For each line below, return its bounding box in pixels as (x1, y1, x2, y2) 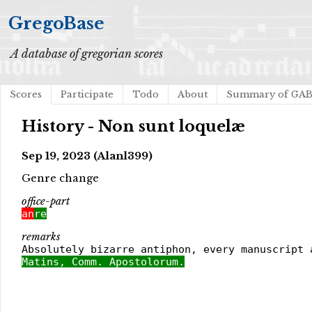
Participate (61, 88, 114, 100)
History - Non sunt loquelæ (22, 117, 245, 136)
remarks (22, 230, 61, 243)
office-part (22, 195, 70, 208)
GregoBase (8, 13, 104, 33)
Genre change (22, 172, 99, 185)
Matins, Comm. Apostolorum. (22, 255, 185, 267)
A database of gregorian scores (10, 47, 163, 61)
